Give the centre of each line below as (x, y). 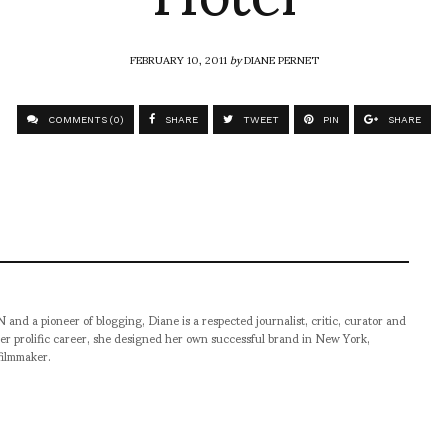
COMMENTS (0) (84, 120)
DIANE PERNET (281, 59)
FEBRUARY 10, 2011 (179, 59)
